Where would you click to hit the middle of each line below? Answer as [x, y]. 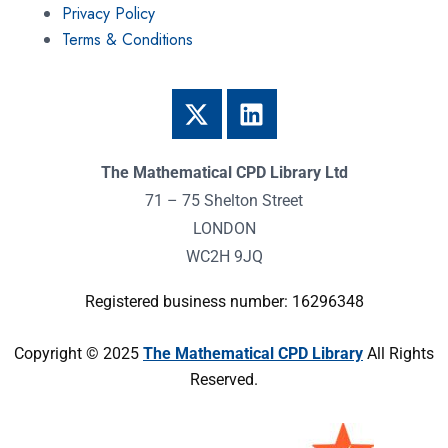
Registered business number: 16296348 [224, 302]
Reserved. [224, 380]
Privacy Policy [108, 14]
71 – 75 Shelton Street [224, 201]
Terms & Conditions [127, 40]
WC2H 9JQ [224, 257]
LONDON [224, 229]
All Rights [398, 354]
